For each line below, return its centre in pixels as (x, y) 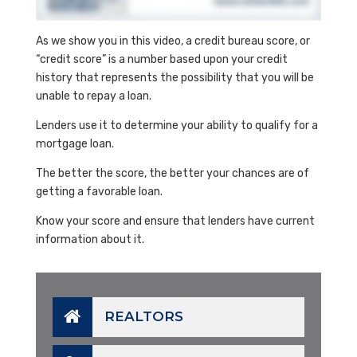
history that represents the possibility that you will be (175, 77)
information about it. (90, 239)
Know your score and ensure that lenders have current (175, 221)
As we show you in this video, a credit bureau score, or (173, 41)
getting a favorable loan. (99, 191)
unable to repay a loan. (93, 96)
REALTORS (141, 316)
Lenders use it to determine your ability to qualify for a (177, 125)
